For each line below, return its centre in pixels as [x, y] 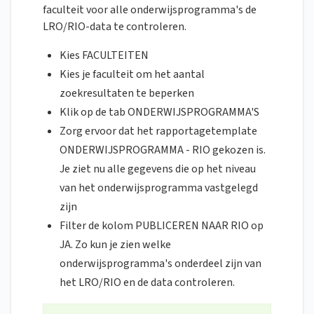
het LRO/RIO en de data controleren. [147, 283]
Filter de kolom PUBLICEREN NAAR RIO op [162, 226]
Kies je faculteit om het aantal [132, 75]
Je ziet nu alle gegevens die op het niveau [158, 169]
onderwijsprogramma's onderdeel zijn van [161, 264]
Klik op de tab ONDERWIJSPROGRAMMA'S [159, 112]
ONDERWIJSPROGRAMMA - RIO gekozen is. [163, 150]
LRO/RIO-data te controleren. [115, 27]
